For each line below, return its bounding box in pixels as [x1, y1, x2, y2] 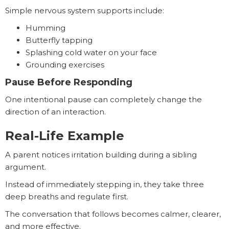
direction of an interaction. [5, 107, 106, 117]
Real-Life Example [5, 128, 124, 144]
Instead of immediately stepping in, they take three [5, 179, 204, 190]
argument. [5, 162, 46, 172]
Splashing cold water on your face [26, 48, 157, 58]
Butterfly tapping [26, 35, 93, 45]
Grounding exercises [26, 60, 104, 70]
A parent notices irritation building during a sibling [5, 150, 197, 160]
